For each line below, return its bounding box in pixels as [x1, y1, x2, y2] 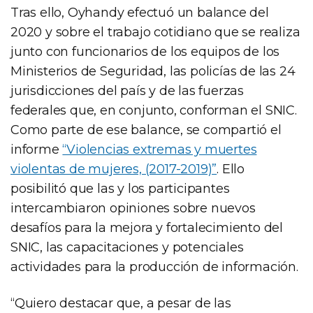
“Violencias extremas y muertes [62, 141, 257, 157]
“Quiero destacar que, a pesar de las [10, 295, 231, 311]
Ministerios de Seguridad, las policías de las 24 [10, 63, 296, 79]
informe [10, 141, 63, 157]
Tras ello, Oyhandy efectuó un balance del [10, 4, 269, 20]
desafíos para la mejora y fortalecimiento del [10, 219, 283, 235]
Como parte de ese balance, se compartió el [10, 122, 282, 138]
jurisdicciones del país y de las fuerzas [10, 82, 244, 99]
